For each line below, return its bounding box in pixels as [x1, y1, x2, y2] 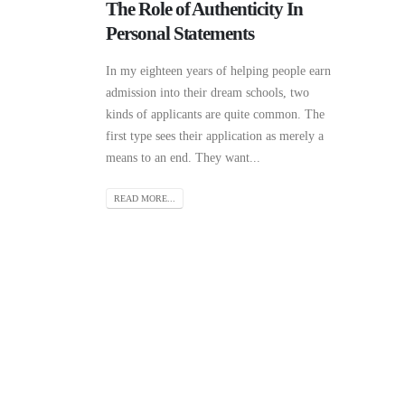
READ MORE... [114, 193, 175, 204]
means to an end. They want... [106, 150, 260, 165]
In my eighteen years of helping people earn [106, 63, 331, 78]
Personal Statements [106, 22, 255, 44]
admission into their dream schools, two [106, 85, 309, 99]
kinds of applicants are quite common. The [106, 107, 325, 121]
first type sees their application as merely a [106, 128, 324, 143]
